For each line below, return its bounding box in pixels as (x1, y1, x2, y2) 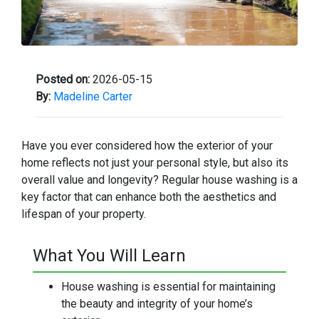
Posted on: (36, 73, 90, 86)
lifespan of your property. (21, 207, 146, 221)
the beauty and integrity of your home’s (61, 297, 253, 310)
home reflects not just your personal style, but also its (21, 156, 288, 169)
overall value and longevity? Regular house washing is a (21, 173, 298, 187)
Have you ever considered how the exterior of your (21, 139, 273, 152)
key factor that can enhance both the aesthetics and (21, 190, 276, 204)
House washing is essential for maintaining (61, 280, 276, 293)
